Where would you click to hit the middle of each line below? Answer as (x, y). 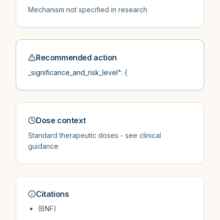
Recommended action (76, 57)
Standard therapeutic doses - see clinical (95, 135)
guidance (43, 146)
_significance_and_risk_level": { (78, 72)
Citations (53, 194)
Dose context (61, 120)
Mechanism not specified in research (88, 10)
